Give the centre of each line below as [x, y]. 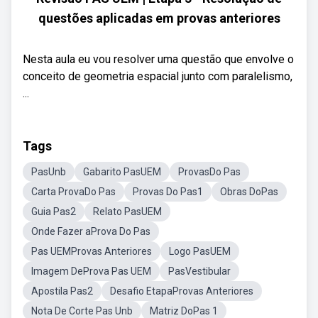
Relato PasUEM [127, 212]
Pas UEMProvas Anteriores [92, 251]
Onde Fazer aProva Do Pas [91, 231]
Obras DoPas [249, 192]
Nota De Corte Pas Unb [82, 311]
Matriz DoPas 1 [184, 311]
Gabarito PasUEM [122, 172]
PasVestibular [199, 271]
